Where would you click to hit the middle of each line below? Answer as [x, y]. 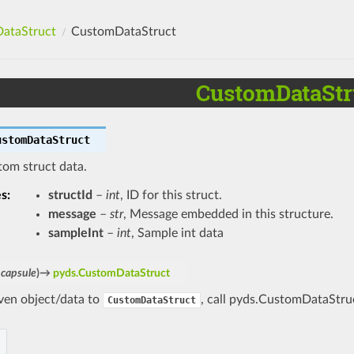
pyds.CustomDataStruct [111, 273]
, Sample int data [177, 233]
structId [70, 195]
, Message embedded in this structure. [228, 214]
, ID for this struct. [171, 195]
